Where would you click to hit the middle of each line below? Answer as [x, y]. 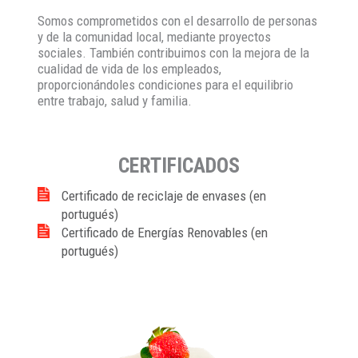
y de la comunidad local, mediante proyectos [155, 37]
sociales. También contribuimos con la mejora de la [174, 53]
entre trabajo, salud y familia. [115, 101]
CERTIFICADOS [179, 165]
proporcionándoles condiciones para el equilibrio [166, 85]
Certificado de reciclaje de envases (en [164, 196]
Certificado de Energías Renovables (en [165, 233]
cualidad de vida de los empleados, [130, 69]
